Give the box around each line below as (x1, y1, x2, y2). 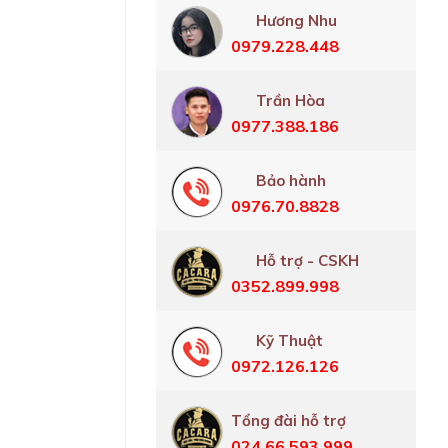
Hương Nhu (256, 11, 337, 30)
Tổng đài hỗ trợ (231, 411, 346, 430)
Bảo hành (256, 171, 326, 190)
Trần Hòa (256, 91, 325, 110)
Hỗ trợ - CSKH (256, 251, 359, 270)
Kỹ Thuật (256, 331, 323, 350)
